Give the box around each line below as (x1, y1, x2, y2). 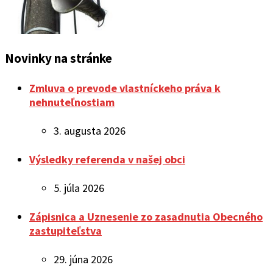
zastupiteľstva (29, 224, 102, 238)
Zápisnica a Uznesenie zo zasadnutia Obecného (29, 210, 263, 224)
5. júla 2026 (54, 181, 104, 196)
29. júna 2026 (54, 252, 113, 266)
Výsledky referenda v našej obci (29, 152, 185, 167)
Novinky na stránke (5, 50, 112, 67)
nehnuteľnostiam (29, 95, 115, 110)
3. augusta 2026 (54, 124, 126, 138)
